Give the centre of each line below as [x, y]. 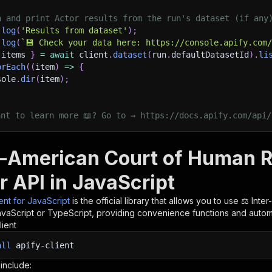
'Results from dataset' [74, 30]
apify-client [42, 245]
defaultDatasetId [210, 55]
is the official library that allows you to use [157, 201]
